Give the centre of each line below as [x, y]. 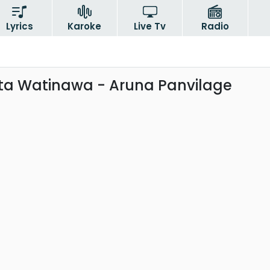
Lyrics [19, 26]
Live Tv [150, 26]
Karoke [85, 26]
